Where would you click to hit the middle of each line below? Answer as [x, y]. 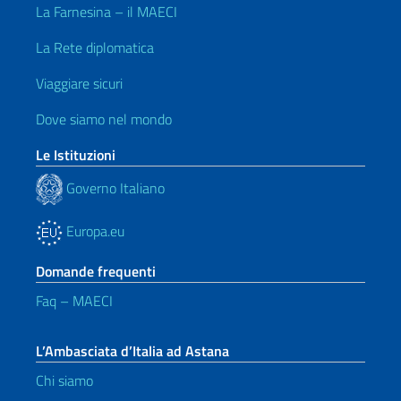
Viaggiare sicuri [79, 83]
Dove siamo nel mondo [104, 119]
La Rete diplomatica [95, 47]
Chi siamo [64, 380]
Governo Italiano [114, 188]
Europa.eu [94, 231]
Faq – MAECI [74, 301]
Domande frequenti [96, 271]
